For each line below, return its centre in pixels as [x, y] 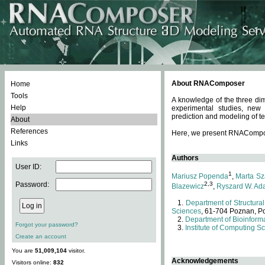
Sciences [186, 211]
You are [23, 251]
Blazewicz [188, 186]
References [29, 131]
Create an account [41, 236]
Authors [185, 158]
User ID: [28, 167]
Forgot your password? [47, 224]
